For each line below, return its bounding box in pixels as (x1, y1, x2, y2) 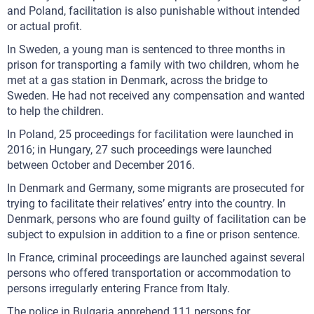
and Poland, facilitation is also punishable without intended (7, 4, 300, 18)
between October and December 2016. (7, 158, 195, 172)
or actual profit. (7, 20, 82, 33)
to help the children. (7, 104, 104, 118)
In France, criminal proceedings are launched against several (7, 251, 305, 264)
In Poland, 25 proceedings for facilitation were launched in (7, 128, 294, 141)
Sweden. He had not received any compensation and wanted (7, 89, 305, 102)
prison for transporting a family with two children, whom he (7, 58, 299, 71)
